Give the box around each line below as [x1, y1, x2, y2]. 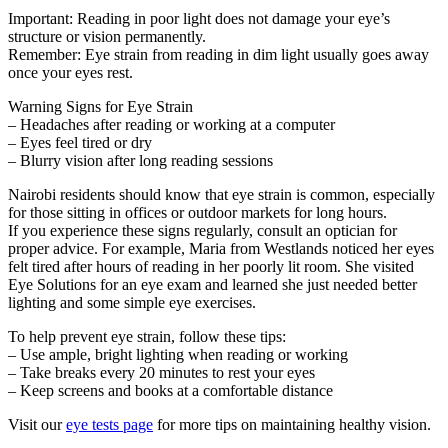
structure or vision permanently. [8, 28, 206, 46]
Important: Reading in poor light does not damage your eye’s [8, 10, 390, 28]
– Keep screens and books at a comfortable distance [8, 382, 333, 400]
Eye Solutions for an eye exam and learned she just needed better [8, 276, 417, 294]
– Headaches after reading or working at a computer [8, 116, 335, 134]
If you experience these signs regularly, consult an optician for [8, 222, 397, 240]
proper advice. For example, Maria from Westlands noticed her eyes [8, 240, 434, 258]
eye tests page [66, 416, 153, 434]
